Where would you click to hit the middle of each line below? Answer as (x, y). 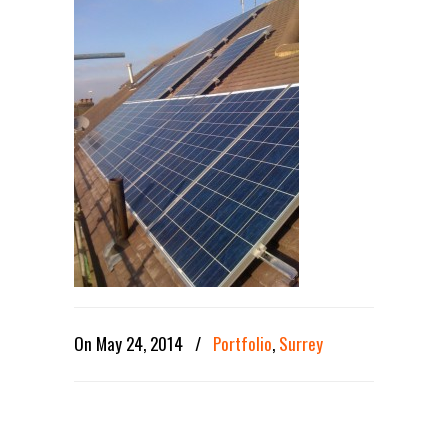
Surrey (301, 343)
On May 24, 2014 (130, 343)
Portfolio (242, 343)
